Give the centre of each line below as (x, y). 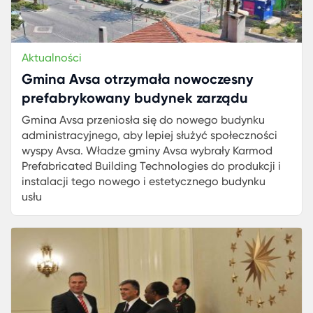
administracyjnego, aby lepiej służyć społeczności (150, 135)
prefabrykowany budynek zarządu (135, 98)
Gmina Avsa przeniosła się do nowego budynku (143, 120)
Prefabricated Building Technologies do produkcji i (151, 166)
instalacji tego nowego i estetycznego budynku (144, 181)
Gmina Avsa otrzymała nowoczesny (138, 79)
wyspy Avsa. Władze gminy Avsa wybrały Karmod (147, 151)
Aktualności (52, 58)
